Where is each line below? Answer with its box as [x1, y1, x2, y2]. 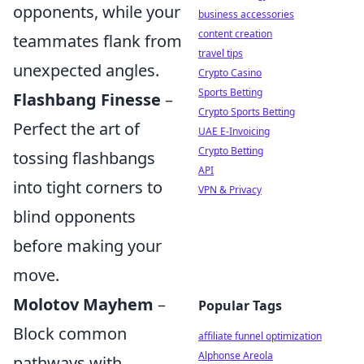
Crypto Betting [198, 144, 263, 158]
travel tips [198, 46, 243, 60]
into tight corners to [13, 176, 162, 198]
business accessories [198, 7, 294, 21]
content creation [198, 27, 272, 41]
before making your [13, 235, 162, 257]
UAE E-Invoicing [198, 124, 270, 138]
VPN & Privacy [198, 183, 262, 197]
